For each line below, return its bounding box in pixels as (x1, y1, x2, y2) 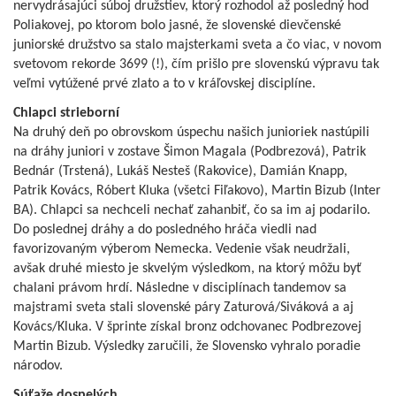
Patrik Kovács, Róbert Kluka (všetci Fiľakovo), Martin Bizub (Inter (13, 184, 381, 199)
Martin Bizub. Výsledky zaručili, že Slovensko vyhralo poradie (13, 339, 361, 354)
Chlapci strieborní (13, 106, 119, 121)
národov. (13, 359, 63, 374)
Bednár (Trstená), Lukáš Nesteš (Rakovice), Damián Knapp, (13, 164, 347, 179)
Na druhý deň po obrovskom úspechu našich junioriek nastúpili (13, 126, 369, 141)
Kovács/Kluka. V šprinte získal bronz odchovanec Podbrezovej (13, 320, 362, 335)
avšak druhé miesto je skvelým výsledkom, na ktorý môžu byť (13, 262, 362, 277)
